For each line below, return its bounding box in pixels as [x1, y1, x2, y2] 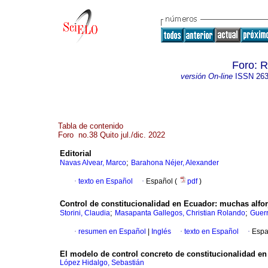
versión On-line [180, 72, 233, 81]
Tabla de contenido [58, 121, 123, 130]
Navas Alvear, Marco [60, 159, 126, 167]
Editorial [60, 149, 92, 159]
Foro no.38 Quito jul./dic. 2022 [58, 130, 165, 139]
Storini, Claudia [60, 209, 110, 218]
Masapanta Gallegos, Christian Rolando [115, 209, 245, 218]
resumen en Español [78, 227, 146, 236]
